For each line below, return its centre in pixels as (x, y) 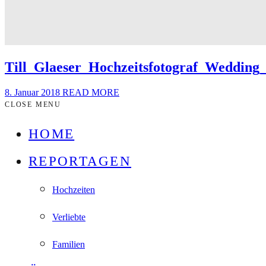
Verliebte (69, 217)
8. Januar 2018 (34, 92)
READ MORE (91, 92)
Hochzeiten (74, 189)
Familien (69, 244)
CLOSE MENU (33, 104)
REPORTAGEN (80, 161)
